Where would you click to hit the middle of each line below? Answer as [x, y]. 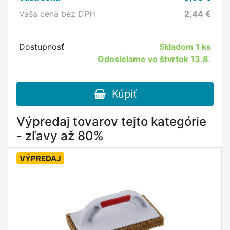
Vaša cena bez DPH [57, 14]
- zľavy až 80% [60, 136]
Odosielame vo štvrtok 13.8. [155, 59]
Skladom [178, 47]
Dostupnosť [41, 47]
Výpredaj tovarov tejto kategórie [111, 121]
